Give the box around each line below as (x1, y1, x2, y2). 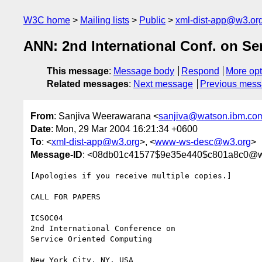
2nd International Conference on (30, 223, 175, 233)
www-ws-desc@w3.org (155, 136, 251, 147)
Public (139, 15, 166, 25)
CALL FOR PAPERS (30, 192, 101, 201)
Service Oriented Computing (30, 234, 152, 243)
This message (47, 66, 109, 77)
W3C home (23, 15, 70, 25)
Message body (113, 66, 174, 77)
